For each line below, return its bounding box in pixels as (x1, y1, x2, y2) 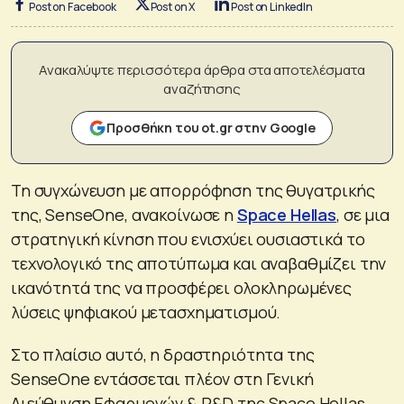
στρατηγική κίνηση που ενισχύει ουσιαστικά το (11, 227, 365, 250)
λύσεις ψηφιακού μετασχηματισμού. (11, 300, 281, 323)
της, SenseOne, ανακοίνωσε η (11, 203, 237, 225)
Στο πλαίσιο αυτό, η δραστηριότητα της (11, 343, 315, 365)
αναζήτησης (163, 78, 241, 98)
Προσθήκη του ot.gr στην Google (106, 118, 316, 136)
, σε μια (336, 203, 390, 225)
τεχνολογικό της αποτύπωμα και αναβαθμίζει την (11, 252, 387, 274)
